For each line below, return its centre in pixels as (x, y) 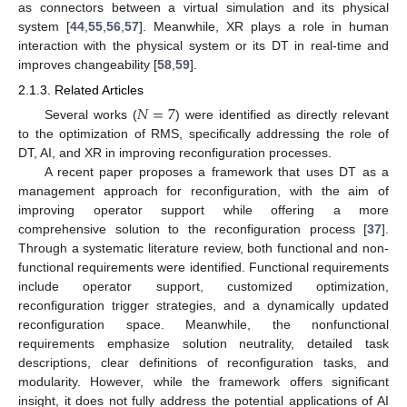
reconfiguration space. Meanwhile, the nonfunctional (203, 324)
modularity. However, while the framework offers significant (203, 381)
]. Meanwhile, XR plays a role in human (264, 26)
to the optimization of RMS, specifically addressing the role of (203, 133)
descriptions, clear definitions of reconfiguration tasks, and (203, 362)
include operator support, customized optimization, (203, 286)
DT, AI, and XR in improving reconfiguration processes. (175, 152)
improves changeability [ (88, 64)
